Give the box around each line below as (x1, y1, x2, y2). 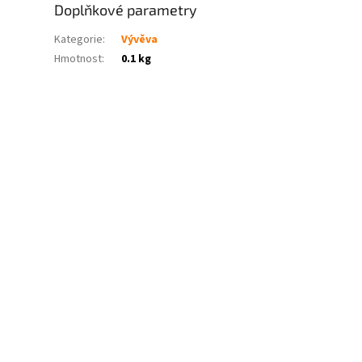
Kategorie (54, 31, 103, 48)
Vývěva (121, 31, 158, 48)
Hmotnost (54, 50, 103, 67)
